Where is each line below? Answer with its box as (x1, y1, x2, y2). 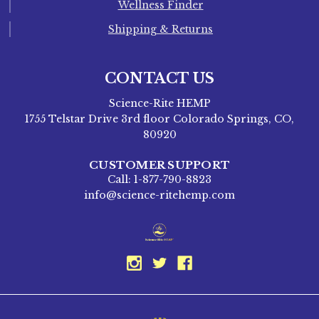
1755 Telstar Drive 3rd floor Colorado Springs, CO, (25, 113, 294, 126)
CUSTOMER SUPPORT (89, 158, 230, 172)
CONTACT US (104, 70, 215, 88)
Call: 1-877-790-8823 (108, 173, 211, 187)
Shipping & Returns (108, 23, 213, 36)
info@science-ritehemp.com (84, 189, 235, 202)
